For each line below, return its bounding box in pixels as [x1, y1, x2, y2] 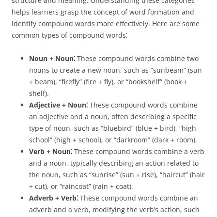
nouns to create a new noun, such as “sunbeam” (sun [29, 65, 202, 75]
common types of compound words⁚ [12, 31, 127, 40]
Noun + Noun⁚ [29, 54, 75, 63]
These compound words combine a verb [72, 147, 204, 156]
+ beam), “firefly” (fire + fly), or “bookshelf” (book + [29, 77, 187, 86]
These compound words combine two [75, 54, 199, 63]
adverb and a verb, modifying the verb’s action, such [29, 205, 200, 214]
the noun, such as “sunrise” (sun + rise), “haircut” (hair [29, 170, 205, 179]
